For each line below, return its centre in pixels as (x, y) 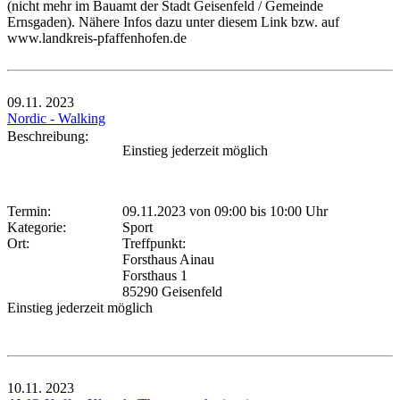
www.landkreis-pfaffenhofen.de (97, 37)
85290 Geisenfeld (172, 291)
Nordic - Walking (56, 118)
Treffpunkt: (154, 243)
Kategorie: (40, 227)
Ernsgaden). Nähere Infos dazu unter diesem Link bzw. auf (173, 21)
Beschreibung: (51, 136)
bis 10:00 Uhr (287, 211)
